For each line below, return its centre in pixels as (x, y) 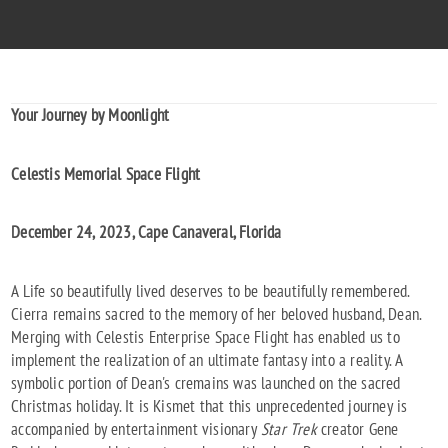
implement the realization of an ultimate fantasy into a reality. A (207, 360)
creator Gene (357, 429)
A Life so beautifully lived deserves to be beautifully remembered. (210, 291)
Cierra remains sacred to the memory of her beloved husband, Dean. (216, 314)
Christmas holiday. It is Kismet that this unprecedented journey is (209, 406)
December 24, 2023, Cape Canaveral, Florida (146, 232)
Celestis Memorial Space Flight (106, 173)
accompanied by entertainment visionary (136, 429)
